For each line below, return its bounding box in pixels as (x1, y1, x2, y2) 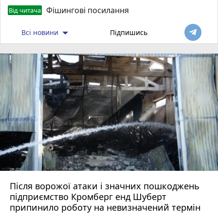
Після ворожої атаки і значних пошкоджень (10, 180, 200, 192)
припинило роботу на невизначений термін (10, 201, 200, 214)
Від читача (9, 5, 41, 15)
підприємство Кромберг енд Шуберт (10, 191, 166, 203)
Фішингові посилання (46, 4, 129, 16)
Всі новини (21, 27, 60, 37)
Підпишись (110, 27, 148, 37)
